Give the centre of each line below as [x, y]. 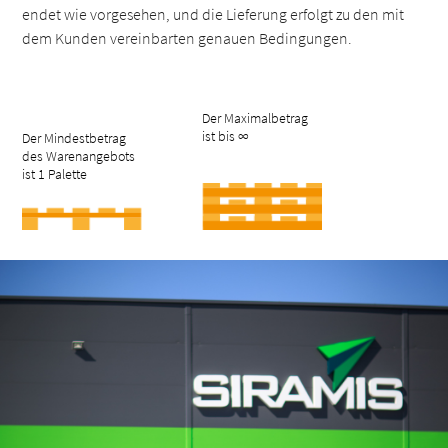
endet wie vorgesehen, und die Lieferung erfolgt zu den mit [213, 14]
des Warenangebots [79, 156]
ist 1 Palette [55, 174]
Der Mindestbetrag [74, 138]
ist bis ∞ [226, 136]
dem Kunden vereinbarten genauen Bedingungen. [187, 38]
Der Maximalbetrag [255, 118]
